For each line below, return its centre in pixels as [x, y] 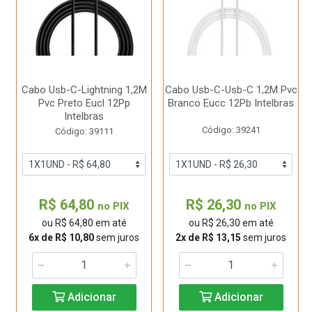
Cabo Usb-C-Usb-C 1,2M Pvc [231, 90]
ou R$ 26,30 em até [231, 223]
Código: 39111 [84, 131]
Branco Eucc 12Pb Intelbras [231, 103]
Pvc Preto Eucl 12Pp [84, 103]
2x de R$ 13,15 [208, 237]
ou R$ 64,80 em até [84, 223]
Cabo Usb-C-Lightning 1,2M [84, 90]
